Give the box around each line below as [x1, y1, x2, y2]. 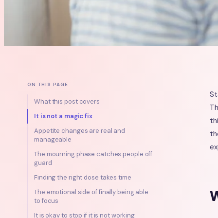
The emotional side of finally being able [34, 188, 148, 196]
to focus [34, 197, 59, 205]
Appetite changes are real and [34, 127, 126, 135]
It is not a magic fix [34, 112, 92, 120]
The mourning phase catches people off [34, 150, 153, 158]
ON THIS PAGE [27, 81, 69, 88]
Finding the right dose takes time [34, 173, 131, 182]
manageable [34, 135, 72, 144]
